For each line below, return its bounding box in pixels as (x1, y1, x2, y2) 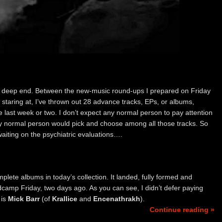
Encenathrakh (93, 194, 140, 203)
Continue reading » (150, 205, 215, 214)
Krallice (52, 194, 77, 203)
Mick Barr (8, 194, 40, 203)
